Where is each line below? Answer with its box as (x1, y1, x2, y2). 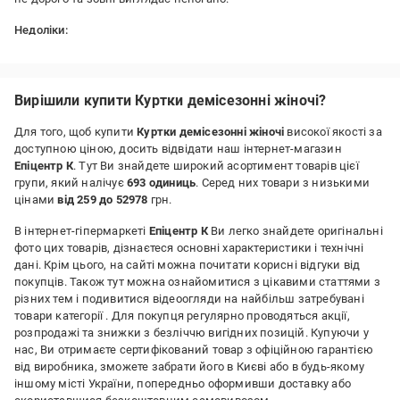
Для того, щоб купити (14, 125, 137, 138)
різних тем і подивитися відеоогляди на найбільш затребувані (14, 292, 364, 305)
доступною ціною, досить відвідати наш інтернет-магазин (14, 142, 342, 155)
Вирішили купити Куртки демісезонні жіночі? (14, 92, 327, 109)
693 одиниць (127, 176, 196, 189)
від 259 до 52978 (57, 193, 148, 206)
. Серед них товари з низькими (196, 176, 371, 189)
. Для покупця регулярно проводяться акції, (105, 309, 350, 322)
